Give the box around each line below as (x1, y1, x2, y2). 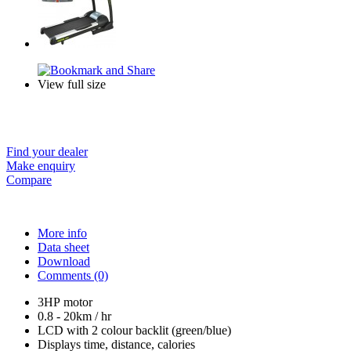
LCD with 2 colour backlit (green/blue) (38, 323, 231, 337)
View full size (38, 77, 106, 91)
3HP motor (38, 295, 92, 309)
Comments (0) (38, 268, 108, 282)
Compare (6, 172, 52, 186)
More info (38, 226, 87, 240)
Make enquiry (6, 158, 75, 172)
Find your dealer (6, 144, 88, 158)
